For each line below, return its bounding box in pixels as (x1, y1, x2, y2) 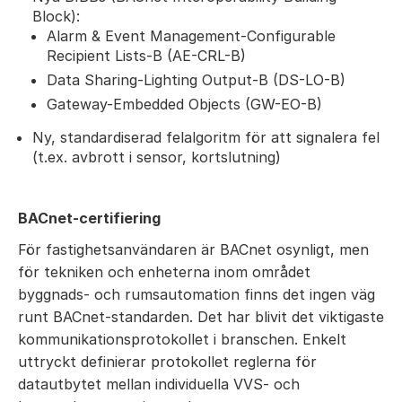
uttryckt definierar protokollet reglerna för (18, 353, 317, 371)
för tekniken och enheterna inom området (18, 263, 310, 281)
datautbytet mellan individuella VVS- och (18, 375, 300, 393)
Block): (32, 7, 80, 25)
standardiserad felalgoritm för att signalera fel (60, 128, 380, 146)
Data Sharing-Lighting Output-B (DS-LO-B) (47, 71, 345, 89)
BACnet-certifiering (18, 209, 161, 227)
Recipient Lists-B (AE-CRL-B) (47, 47, 246, 65)
